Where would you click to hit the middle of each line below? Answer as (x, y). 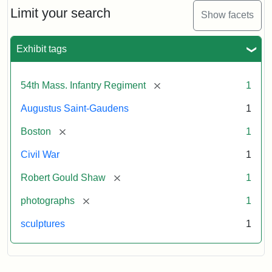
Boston (36, 131)
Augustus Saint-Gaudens (75, 108)
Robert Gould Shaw (63, 177)
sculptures (43, 223)
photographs (48, 200)
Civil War (40, 154)
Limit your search (60, 13)
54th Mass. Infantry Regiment (83, 85)
